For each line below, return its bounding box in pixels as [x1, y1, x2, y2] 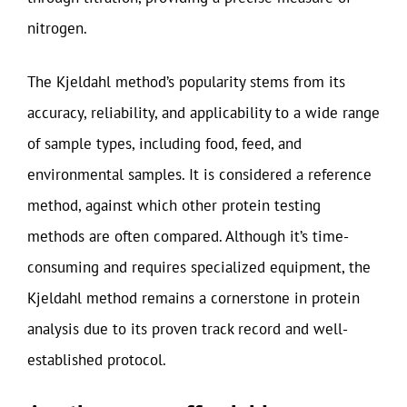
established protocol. [27, 350, 166, 370]
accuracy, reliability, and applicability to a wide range [27, 103, 380, 123]
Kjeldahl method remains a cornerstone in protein [27, 288, 360, 308]
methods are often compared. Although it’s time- [27, 226, 349, 246]
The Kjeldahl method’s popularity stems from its [27, 72, 345, 92]
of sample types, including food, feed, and [27, 134, 302, 154]
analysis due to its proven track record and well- [27, 319, 348, 339]
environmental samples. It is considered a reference [27, 164, 372, 184]
